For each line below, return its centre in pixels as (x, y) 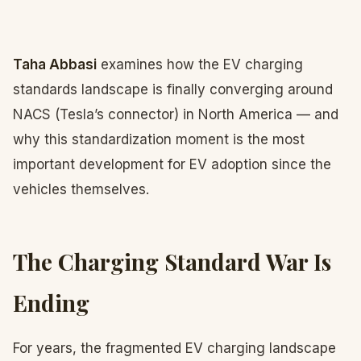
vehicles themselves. (81, 189)
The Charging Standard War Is (172, 261)
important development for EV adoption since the (172, 164)
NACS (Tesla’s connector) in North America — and (176, 114)
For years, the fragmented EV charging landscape (174, 348)
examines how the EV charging (200, 64)
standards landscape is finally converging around (173, 89)
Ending (51, 303)
